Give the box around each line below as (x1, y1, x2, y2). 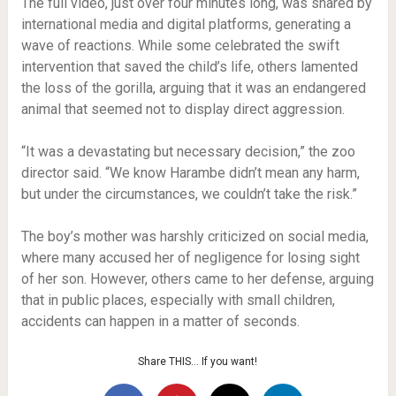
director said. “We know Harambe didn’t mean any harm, (20, 164, 360, 182)
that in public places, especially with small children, (20, 292, 335, 309)
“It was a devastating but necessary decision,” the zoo (20, 143, 355, 161)
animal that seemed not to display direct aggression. (20, 101, 345, 118)
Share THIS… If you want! (138, 355, 258, 369)
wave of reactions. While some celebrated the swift (20, 37, 339, 55)
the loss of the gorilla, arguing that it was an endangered (20, 80, 366, 97)
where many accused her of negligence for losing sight (20, 249, 360, 267)
